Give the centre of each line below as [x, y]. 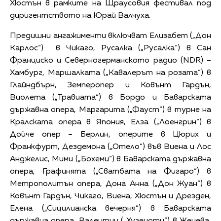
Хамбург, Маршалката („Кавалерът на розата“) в [110, 73]
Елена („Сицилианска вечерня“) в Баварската [110, 208]
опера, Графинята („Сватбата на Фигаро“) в [110, 171]
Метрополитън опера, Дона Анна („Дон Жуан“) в [110, 184]
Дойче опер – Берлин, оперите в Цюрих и [110, 134]
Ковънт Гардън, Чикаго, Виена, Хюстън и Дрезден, [110, 196]
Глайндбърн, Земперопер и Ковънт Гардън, [110, 85]
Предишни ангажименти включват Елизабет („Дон [110, 36]
